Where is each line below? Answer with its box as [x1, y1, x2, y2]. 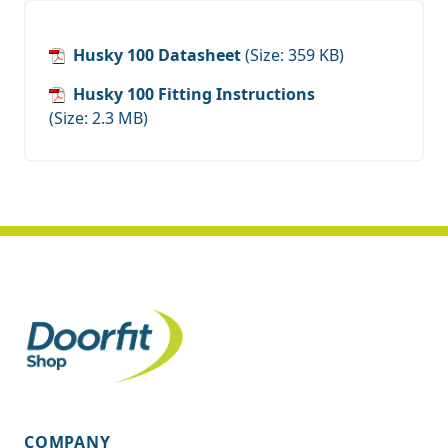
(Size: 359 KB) [245, 43, 344, 66]
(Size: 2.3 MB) [49, 106, 148, 129]
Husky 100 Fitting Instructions [73, 82, 315, 105]
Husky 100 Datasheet [73, 43, 241, 66]
